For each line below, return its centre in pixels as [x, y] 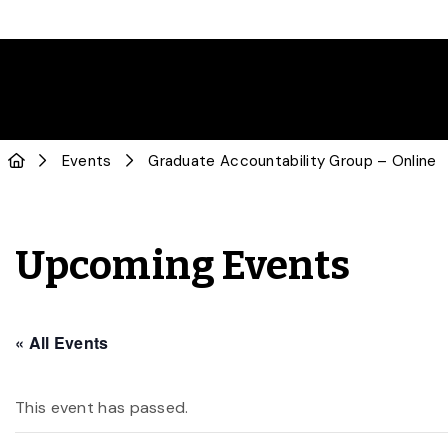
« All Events [62, 342]
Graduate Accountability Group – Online [292, 161]
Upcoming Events [183, 266]
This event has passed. [102, 407]
